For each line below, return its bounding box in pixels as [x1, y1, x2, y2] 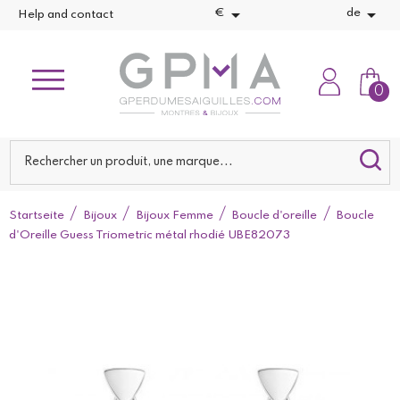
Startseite [9, 210, 64, 221]
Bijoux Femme [136, 210, 213, 221]
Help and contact [18, 9, 113, 21]
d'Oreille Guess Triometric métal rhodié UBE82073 [9, 229, 290, 241]
